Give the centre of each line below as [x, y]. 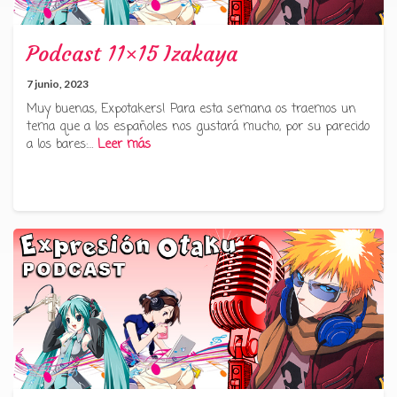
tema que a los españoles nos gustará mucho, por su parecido [198, 127]
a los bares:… [62, 144]
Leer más [124, 144]
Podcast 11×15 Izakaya [132, 54]
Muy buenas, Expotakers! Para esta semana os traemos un [191, 109]
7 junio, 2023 [58, 83]
